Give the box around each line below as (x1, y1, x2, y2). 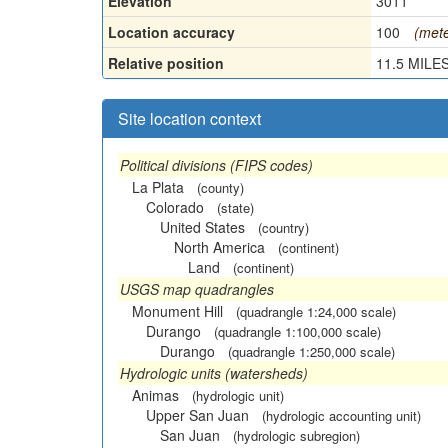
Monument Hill (132, 300, 223, 321)
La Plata (132, 176, 184, 197)
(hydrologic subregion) (233, 425, 360, 445)
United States (160, 216, 245, 237)
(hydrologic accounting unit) (262, 405, 421, 425)
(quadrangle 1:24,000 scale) (236, 301, 396, 321)
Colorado (146, 196, 204, 217)
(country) (258, 217, 309, 237)
